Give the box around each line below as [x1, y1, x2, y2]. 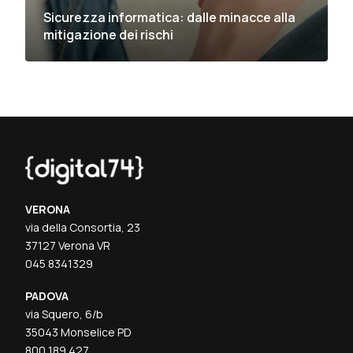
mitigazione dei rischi [43, 26, 174, 44]
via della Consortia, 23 [25, 219, 141, 235]
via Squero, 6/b [25, 306, 104, 321]
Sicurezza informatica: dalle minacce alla [43, 9, 296, 27]
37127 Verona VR [25, 237, 111, 253]
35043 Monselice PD [25, 324, 132, 340]
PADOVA [25, 288, 69, 303]
